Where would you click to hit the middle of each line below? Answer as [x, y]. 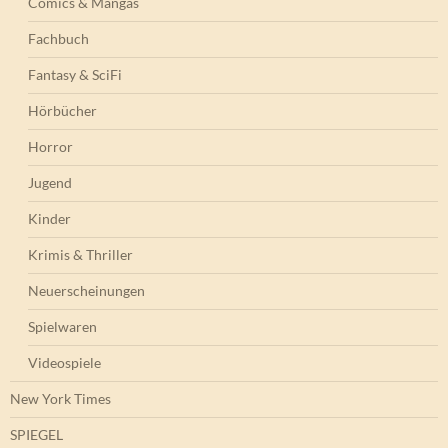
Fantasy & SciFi [75, 75]
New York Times [60, 399]
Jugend [50, 183]
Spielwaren [62, 327]
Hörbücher [62, 111]
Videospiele [64, 363]
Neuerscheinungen [86, 291]
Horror [50, 147]
